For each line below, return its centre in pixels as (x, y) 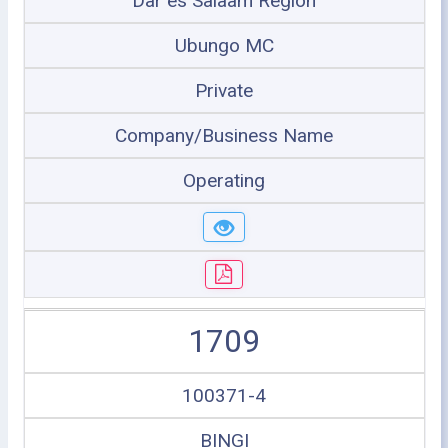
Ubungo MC (224, 45)
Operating (224, 180)
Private (224, 90)
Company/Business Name (224, 135)
